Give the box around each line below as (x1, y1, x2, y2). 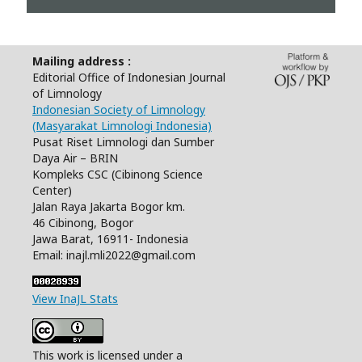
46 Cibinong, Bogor (32, 214, 133, 230)
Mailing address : (32, 53, 134, 69)
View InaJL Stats (32, 290, 118, 306)
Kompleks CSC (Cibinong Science (32, 166, 203, 182)
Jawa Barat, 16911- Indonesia (32, 230, 188, 246)
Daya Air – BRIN (32, 149, 118, 166)
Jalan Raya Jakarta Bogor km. (32, 198, 185, 214)
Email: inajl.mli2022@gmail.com (32, 246, 196, 263)
